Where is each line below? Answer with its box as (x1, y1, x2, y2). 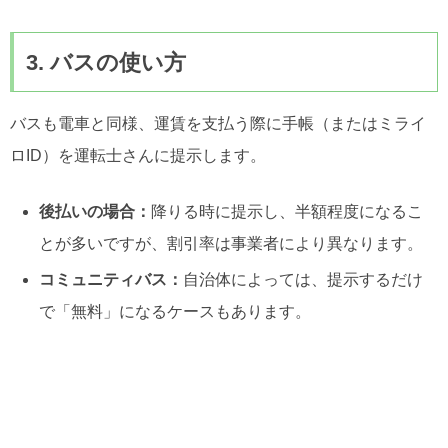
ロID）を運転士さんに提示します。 (10, 147, 266, 165)
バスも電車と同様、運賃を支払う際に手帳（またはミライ (10, 115, 426, 133)
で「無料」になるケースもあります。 (39, 302, 312, 320)
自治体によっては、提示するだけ (183, 270, 424, 288)
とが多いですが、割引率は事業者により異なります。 (39, 235, 424, 253)
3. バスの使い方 (26, 49, 186, 75)
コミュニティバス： (39, 270, 184, 288)
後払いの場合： (39, 203, 152, 221)
